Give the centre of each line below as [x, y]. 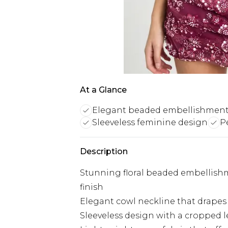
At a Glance [103, 90]
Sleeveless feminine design [150, 122]
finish [92, 187]
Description [104, 151]
